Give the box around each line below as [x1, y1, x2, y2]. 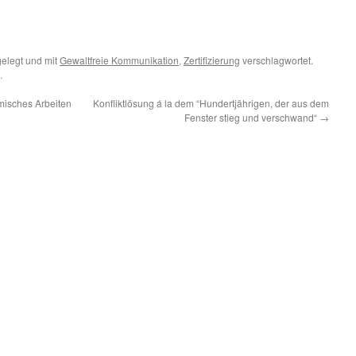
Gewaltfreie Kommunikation [60, 53, 179, 67]
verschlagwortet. [240, 53, 313, 67]
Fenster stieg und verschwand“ [184, 110, 319, 124]
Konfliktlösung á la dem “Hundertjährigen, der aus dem [93, 96, 329, 110]
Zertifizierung [184, 53, 240, 67]
